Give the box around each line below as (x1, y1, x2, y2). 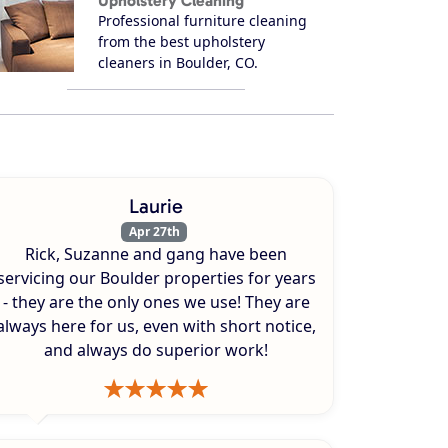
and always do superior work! (44, 338, 268, 361)
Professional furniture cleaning (98, 10, 307, 30)
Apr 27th (128, 222, 180, 240)
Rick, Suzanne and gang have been (25, 242, 287, 265)
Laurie (129, 193, 183, 218)
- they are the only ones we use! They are (2, 290, 310, 313)
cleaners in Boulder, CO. (98, 52, 258, 72)
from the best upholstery (98, 31, 265, 51)
